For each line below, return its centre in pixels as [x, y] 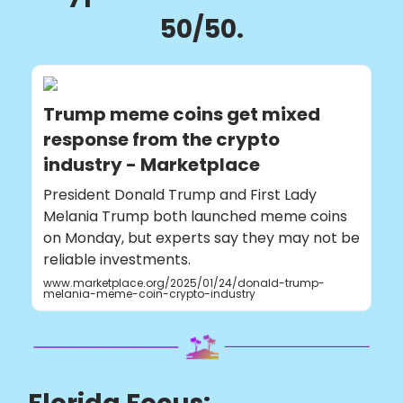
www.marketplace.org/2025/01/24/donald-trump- [184, 283]
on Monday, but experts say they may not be [201, 238]
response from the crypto [161, 139]
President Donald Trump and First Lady [180, 195]
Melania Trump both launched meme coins [195, 216]
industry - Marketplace [152, 165]
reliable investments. [117, 260]
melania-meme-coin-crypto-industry [149, 294]
